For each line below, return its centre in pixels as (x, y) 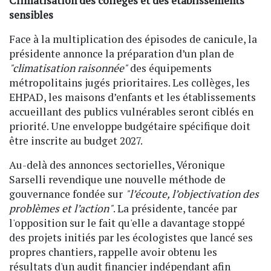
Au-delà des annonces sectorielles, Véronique (117, 165)
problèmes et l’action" (61, 209)
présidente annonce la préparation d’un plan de (122, 54)
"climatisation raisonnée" (68, 68)
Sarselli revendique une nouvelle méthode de (117, 180)
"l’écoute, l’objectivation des (192, 194)
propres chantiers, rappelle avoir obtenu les (113, 252)
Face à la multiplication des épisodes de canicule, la (133, 39)
